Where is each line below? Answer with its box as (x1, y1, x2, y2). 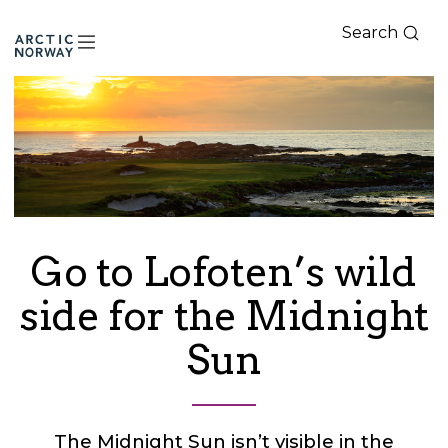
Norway (13, 54, 108, 83)
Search (342, 23, 398, 42)
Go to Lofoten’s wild (30, 247, 417, 296)
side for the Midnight (19, 291, 429, 340)
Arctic (13, 30, 88, 59)
